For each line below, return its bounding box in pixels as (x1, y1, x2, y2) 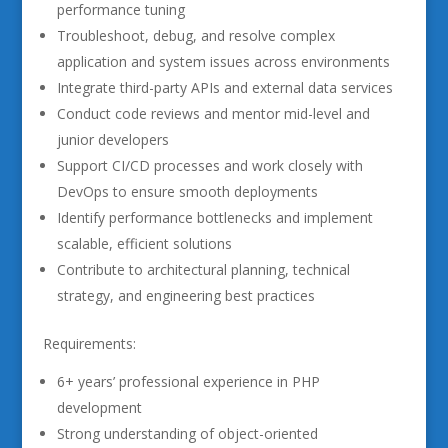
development (56, 398, 142, 417)
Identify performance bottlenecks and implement (56, 208, 373, 227)
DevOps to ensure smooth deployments (56, 182, 318, 201)
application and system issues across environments (56, 52, 390, 71)
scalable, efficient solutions (56, 234, 232, 253)
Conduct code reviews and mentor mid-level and (56, 104, 370, 123)
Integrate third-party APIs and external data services (56, 78, 393, 97)
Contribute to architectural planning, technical (56, 260, 350, 279)
